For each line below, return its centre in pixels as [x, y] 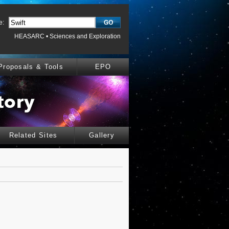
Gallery [102, 135]
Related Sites [33, 135]
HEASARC [29, 36]
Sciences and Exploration [85, 36]
